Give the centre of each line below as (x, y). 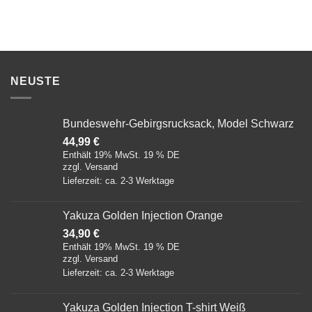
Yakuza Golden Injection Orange (143, 216)
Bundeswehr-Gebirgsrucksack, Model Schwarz (178, 124)
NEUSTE (36, 81)
